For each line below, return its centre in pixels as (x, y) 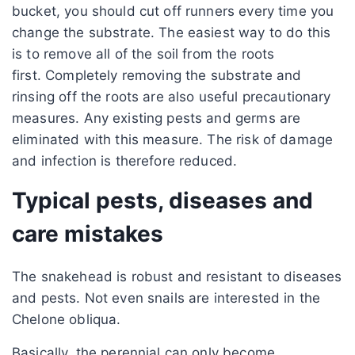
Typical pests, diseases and (162, 200)
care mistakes (88, 233)
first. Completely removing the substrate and (157, 75)
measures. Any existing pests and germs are (157, 118)
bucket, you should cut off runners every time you (173, 11)
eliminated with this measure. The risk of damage (173, 139)
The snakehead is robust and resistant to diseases (177, 276)
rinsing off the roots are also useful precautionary (172, 96)
